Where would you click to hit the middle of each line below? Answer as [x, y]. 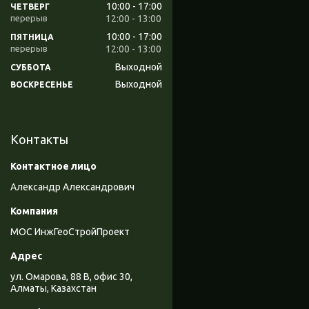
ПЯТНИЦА [32, 37]
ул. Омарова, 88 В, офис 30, [71, 277]
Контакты [39, 140]
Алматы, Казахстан [53, 289]
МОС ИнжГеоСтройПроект [70, 232]
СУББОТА [31, 67]
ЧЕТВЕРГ [30, 7]
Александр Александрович [72, 187]
